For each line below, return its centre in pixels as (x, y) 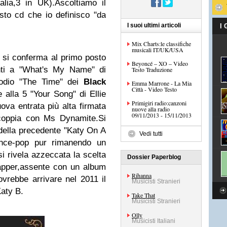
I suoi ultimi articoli (154, 25)
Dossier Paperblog (154, 157)
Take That (143, 195)
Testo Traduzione (152, 69)
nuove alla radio (151, 109)
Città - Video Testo (154, 89)
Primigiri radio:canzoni (159, 103)
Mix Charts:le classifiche (161, 44)
